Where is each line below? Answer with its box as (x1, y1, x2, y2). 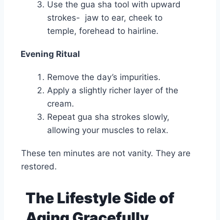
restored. (21, 162, 57, 172)
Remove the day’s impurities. (47, 72, 161, 82)
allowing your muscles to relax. (47, 125, 168, 136)
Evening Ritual (21, 49, 80, 59)
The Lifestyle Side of (26, 189, 174, 207)
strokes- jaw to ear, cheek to (47, 13, 163, 23)
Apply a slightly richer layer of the (47, 85, 178, 96)
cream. (47, 99, 74, 109)
